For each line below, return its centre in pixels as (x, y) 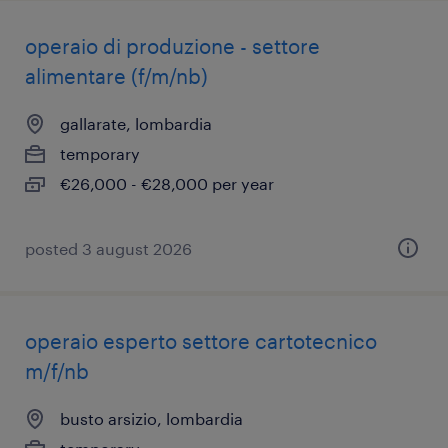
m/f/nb (57, 371)
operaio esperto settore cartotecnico (201, 341)
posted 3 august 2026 (108, 248)
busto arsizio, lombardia (151, 418)
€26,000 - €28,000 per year (167, 183)
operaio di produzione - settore (172, 46)
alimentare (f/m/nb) (116, 76)
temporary (100, 153)
